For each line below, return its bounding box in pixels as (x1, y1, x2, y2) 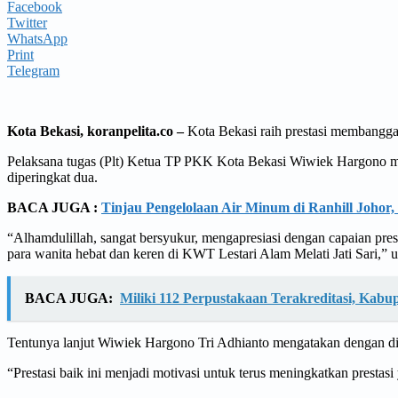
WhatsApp (7, 30, 68, 46)
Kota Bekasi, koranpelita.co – (7, 123, 184, 139)
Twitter (7, 14, 47, 30)
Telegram (7, 62, 60, 78)
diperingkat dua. (7, 169, 98, 185)
